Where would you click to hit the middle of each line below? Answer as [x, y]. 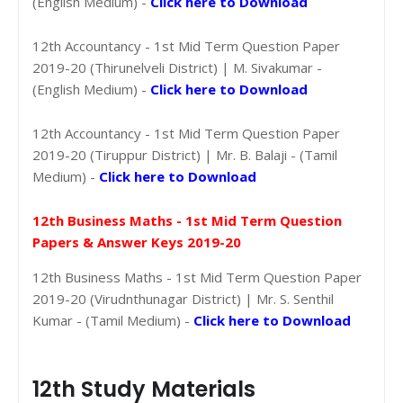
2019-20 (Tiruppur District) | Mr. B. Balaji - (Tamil [185, 154]
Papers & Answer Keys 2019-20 [137, 242]
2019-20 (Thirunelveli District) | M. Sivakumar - [177, 67]
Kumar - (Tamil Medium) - [113, 320]
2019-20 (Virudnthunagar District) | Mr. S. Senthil [183, 298]
